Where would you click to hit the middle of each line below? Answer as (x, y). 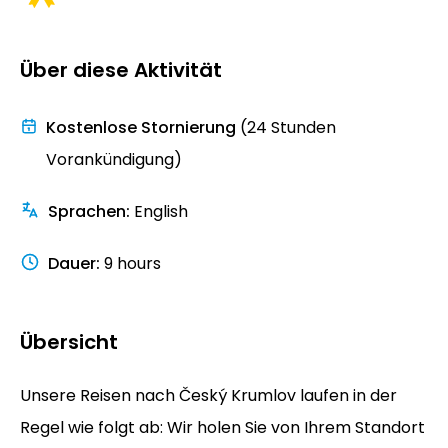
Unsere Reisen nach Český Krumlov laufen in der (208, 395)
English (161, 211)
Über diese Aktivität (121, 69)
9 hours (132, 263)
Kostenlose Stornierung (140, 127)
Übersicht (69, 341)
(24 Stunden (287, 127)
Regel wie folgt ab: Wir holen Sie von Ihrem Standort (222, 427)
